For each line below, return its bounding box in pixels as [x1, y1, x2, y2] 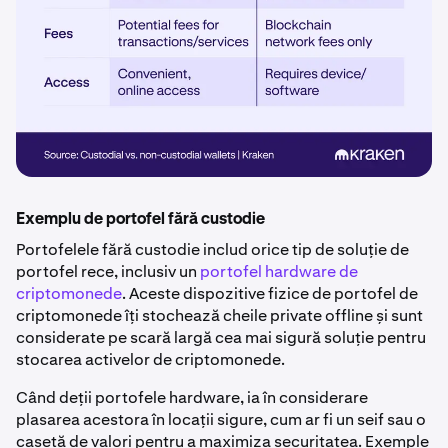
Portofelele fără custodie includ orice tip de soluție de [16, 238, 409, 260]
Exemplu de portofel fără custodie [16, 211, 265, 228]
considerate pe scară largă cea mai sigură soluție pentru [16, 326, 426, 348]
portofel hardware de [200, 260, 358, 282]
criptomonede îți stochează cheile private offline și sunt [16, 304, 423, 326]
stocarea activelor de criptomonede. [16, 348, 288, 370]
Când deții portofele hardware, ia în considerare [16, 386, 368, 408]
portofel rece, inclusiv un [16, 260, 200, 282]
